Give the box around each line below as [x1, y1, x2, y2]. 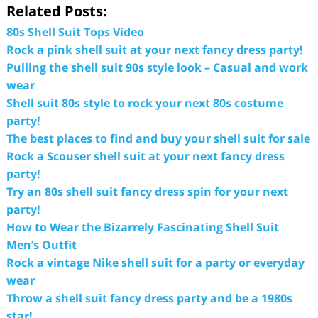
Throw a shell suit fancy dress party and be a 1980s [6, 290, 292, 306]
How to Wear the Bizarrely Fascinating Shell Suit [6, 219, 279, 235]
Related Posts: [6, 1, 107, 21]
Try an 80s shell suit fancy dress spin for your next [6, 184, 288, 199]
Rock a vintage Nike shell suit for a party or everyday [6, 255, 305, 270]
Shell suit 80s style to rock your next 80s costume [6, 95, 283, 111]
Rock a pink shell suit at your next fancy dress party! [6, 42, 303, 57]
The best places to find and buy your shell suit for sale [6, 131, 310, 146]
